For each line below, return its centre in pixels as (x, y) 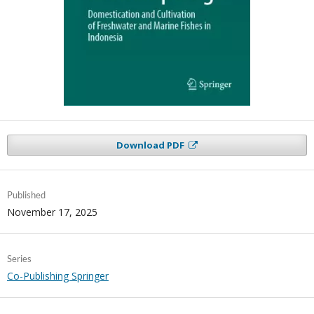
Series (19, 258)
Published (26, 194)
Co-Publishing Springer (57, 275)
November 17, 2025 (52, 212)
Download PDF (151, 145)
